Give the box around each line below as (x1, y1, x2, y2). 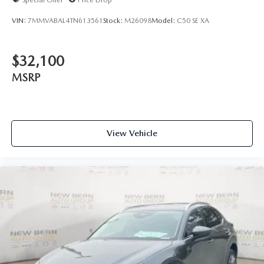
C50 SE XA (177, 16, 209, 25)
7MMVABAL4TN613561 (28, 16, 103, 25)
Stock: (103, 16, 124, 25)
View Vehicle (107, 127, 157, 138)
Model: (151, 16, 177, 25)
